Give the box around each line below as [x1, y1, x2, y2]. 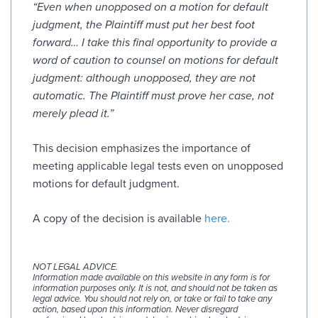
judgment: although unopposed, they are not [33, 70, 256, 85]
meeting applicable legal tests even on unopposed [33, 158, 283, 173]
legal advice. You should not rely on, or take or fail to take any [33, 292, 272, 305]
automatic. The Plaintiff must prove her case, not [33, 88, 274, 103]
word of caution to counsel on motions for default [33, 53, 278, 67]
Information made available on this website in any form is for [33, 271, 270, 283]
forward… [33, 35, 79, 50]
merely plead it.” [33, 106, 114, 121]
